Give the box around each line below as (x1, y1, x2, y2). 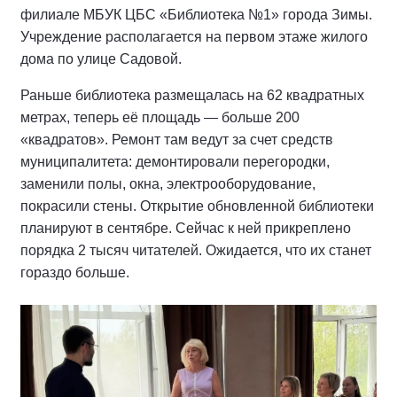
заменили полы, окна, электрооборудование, (20, 176, 315, 192)
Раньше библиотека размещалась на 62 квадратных (20, 88, 364, 104)
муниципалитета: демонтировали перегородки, (20, 154, 330, 170)
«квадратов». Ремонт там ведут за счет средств (20, 132, 333, 148)
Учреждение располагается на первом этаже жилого (20, 29, 368, 45)
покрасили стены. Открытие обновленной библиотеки (20, 198, 374, 214)
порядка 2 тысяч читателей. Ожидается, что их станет (20, 243, 371, 259)
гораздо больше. (20, 265, 129, 281)
